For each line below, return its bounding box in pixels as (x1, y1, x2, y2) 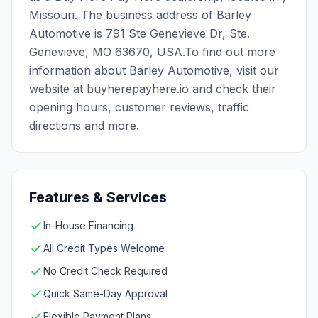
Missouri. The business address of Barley (29, 8, 251, 22)
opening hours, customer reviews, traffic (29, 100, 249, 114)
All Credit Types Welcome (43, 242, 165, 254)
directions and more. (29, 119, 139, 133)
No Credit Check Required (43, 265, 168, 277)
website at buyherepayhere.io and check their (29, 82, 276, 96)
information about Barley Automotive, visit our (29, 63, 279, 77)
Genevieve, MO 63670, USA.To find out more (29, 45, 275, 59)
